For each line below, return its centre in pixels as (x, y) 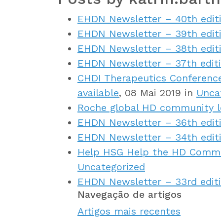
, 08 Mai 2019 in (158, 92)
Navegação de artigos (129, 194)
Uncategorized (111, 166)
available (98, 92)
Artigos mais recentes (129, 211)
